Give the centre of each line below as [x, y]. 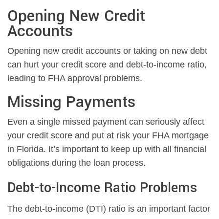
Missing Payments [71, 102]
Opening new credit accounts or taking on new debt [107, 51]
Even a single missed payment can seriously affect [106, 122]
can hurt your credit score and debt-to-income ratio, [107, 65]
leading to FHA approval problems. [75, 78]
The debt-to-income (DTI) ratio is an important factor [109, 209]
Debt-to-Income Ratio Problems [102, 188]
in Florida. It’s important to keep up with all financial [107, 149]
